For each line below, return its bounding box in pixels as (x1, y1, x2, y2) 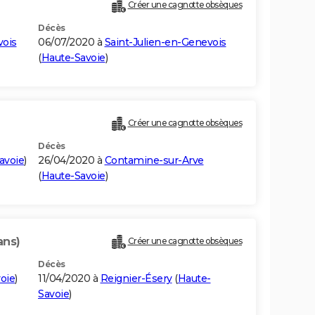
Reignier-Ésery (100, 272, 172, 285)
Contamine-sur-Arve (104, 154, 204, 167)
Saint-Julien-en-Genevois (104, 36, 226, 49)
